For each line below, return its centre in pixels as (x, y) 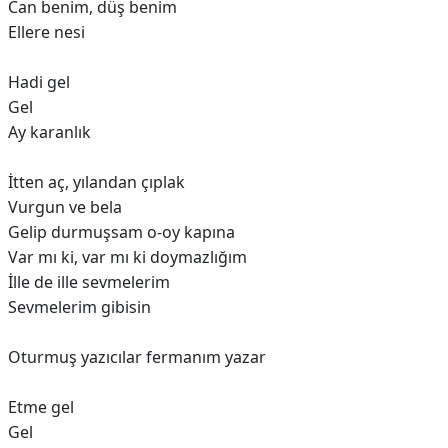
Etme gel (41, 407)
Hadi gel (39, 82)
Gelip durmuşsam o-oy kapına (121, 232)
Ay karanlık (49, 132)
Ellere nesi (46, 32)
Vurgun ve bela (65, 207)
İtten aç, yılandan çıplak (96, 182)
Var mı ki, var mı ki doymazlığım (127, 257)
